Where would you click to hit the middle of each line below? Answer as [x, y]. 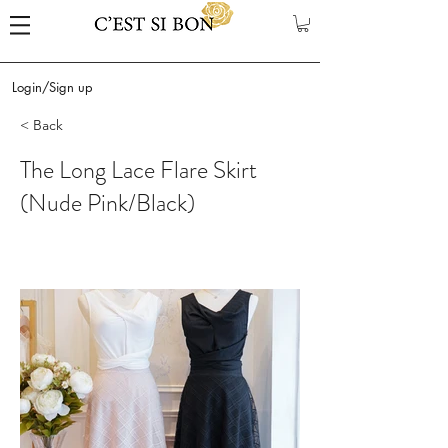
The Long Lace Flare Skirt [138, 169]
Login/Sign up [52, 86]
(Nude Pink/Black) [107, 202]
